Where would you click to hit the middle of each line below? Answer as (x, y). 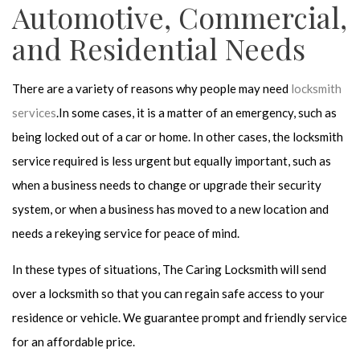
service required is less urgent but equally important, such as (172, 161)
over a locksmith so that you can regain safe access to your (168, 294)
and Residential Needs (159, 49)
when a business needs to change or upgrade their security (167, 185)
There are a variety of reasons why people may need (151, 89)
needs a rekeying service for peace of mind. (126, 233)
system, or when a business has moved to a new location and (170, 209)
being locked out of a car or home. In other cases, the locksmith (178, 137)
